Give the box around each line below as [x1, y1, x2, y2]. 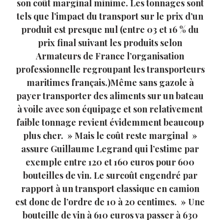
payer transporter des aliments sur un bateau [16, 89, 204, 102]
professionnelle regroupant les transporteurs [15, 63, 205, 75]
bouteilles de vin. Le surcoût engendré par [23, 169, 197, 181]
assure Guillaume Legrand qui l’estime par [21, 142, 199, 155]
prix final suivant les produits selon [38, 36, 182, 49]
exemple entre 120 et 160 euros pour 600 [26, 156, 194, 168]
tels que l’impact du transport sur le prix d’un [17, 10, 203, 22]
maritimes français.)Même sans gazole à [26, 76, 194, 88]
